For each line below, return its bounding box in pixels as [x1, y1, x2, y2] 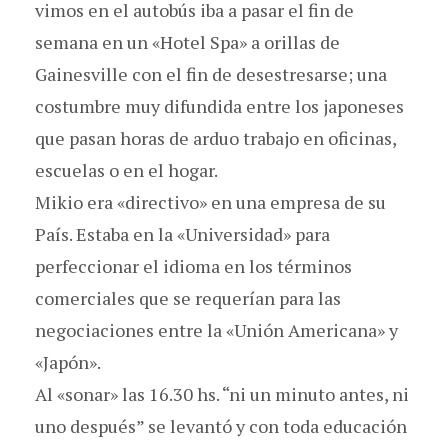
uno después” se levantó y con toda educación [35, 413, 407, 438]
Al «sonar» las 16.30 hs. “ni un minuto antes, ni [35, 381, 409, 406]
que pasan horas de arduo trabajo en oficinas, [35, 125, 396, 150]
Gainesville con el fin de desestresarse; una [35, 61, 387, 86]
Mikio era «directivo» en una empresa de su [35, 189, 386, 214]
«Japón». [35, 349, 101, 374]
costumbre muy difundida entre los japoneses [35, 93, 404, 118]
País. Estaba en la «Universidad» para [35, 221, 330, 246]
